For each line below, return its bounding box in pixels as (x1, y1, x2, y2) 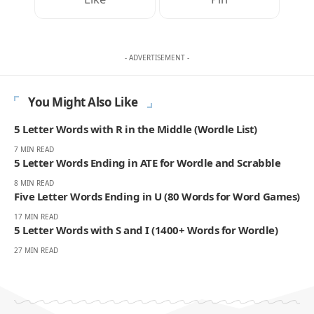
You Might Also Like (28, 93, 138, 110)
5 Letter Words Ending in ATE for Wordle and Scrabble (14, 155, 280, 170)
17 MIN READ (14, 211, 58, 221)
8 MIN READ (14, 177, 54, 188)
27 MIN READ (14, 245, 58, 255)
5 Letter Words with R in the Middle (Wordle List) (14, 121, 257, 136)
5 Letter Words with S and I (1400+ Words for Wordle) (14, 222, 278, 237)
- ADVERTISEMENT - (125, 52, 189, 62)
